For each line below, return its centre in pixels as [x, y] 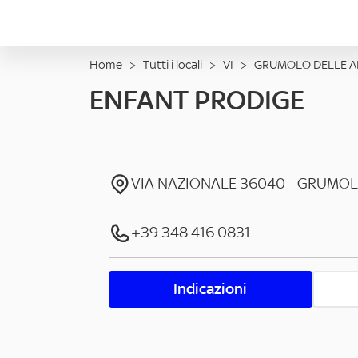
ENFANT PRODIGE [197, 100]
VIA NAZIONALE [184, 183]
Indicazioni [211, 289]
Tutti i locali [173, 64]
